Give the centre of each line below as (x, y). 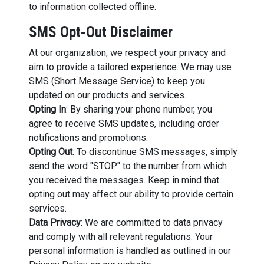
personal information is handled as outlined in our (130, 250)
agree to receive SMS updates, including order (124, 123)
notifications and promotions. (88, 137)
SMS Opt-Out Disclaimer (100, 32)
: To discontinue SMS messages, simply (155, 151)
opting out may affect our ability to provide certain (131, 194)
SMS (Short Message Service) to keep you (117, 81)
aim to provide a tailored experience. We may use (130, 67)
